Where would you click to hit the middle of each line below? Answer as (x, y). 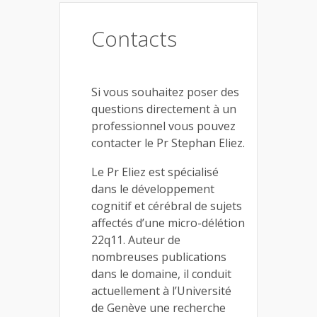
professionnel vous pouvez (163, 126)
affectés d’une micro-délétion (168, 223)
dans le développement (153, 189)
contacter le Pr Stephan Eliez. (168, 143)
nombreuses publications (159, 257)
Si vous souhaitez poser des (165, 92)
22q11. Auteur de (136, 240)
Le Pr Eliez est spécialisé (155, 172)
